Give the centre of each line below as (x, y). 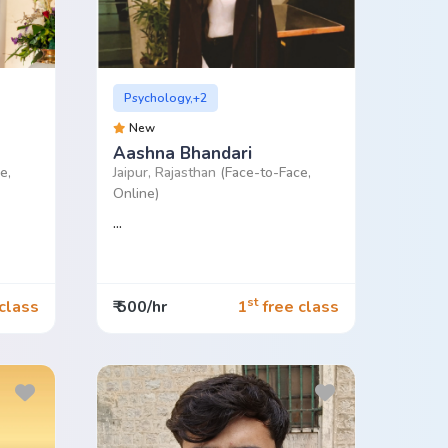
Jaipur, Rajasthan (166, 172)
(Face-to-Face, (265, 172)
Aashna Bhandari (182, 153)
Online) (135, 193)
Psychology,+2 (166, 97)
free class (298, 307)
